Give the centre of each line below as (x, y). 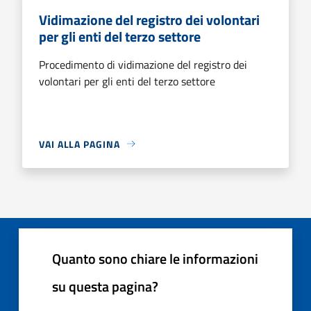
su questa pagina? (105, 286)
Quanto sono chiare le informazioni (155, 258)
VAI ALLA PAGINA (79, 144)
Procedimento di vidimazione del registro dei (143, 64)
